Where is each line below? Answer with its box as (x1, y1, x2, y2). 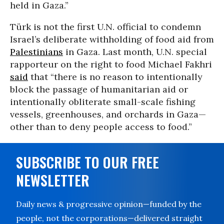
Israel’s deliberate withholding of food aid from (10, 33, 214, 45)
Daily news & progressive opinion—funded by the (16, 199, 201, 209)
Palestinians (10, 46, 63, 57)
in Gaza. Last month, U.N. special (63, 46, 207, 57)
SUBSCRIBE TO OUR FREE (16, 152, 159, 172)
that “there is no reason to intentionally (28, 71, 202, 82)
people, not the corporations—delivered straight (16, 213, 202, 223)
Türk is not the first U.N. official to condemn (10, 21, 201, 32)
